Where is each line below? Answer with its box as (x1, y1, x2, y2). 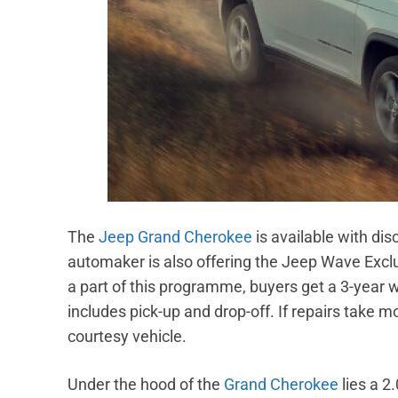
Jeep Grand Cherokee (99, 227, 252, 247)
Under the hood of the (68, 375, 224, 394)
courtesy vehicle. (68, 327, 190, 346)
